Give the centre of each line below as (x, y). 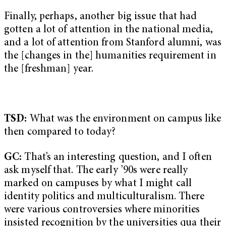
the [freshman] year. (49, 70)
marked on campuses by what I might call (98, 184)
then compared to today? (60, 133)
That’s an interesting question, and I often (118, 158)
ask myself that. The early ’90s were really (96, 171)
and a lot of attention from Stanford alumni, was (113, 43)
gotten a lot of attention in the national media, (108, 30)
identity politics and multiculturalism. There (104, 197)
